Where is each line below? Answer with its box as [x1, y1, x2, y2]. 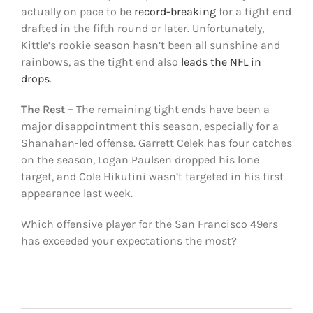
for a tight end [215, 5, 291, 19]
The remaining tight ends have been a [73, 103, 270, 117]
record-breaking [133, 5, 216, 19]
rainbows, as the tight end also [20, 55, 181, 69]
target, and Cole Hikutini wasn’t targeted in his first [20, 170, 284, 184]
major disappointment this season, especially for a [20, 119, 279, 133]
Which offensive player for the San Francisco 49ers [20, 217, 278, 231]
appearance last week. [20, 187, 133, 201]
